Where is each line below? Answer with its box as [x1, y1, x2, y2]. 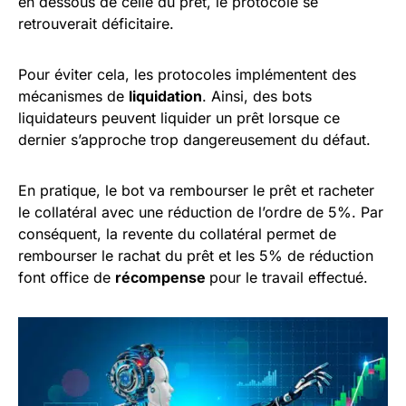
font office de [18, 267, 115, 286]
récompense [115, 267, 209, 286]
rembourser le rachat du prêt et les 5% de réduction [18, 246, 373, 265]
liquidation [129, 86, 202, 105]
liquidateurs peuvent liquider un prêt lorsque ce [18, 108, 340, 127]
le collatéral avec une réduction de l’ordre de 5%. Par [18, 202, 383, 221]
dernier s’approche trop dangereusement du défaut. [18, 130, 371, 149]
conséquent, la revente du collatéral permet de [18, 224, 336, 243]
